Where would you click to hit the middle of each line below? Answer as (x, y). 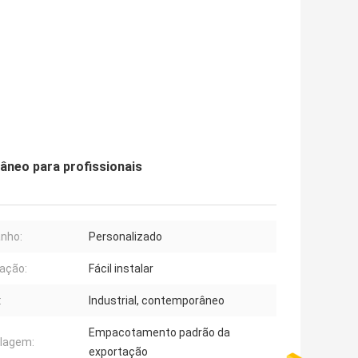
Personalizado (125, 237)
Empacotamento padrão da (159, 333)
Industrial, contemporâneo (157, 301)
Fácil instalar (121, 269)
